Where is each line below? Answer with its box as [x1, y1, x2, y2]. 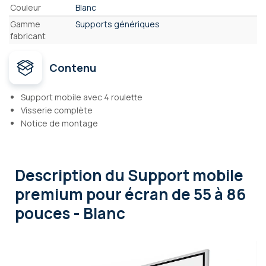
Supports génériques [75, 18, 160, 30]
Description [15, 164, 105, 186]
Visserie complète [21, 104, 93, 116]
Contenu [49, 61, 96, 75]
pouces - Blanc [15, 202, 125, 224]
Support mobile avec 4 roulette [21, 91, 142, 103]
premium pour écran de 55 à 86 [15, 183, 246, 205]
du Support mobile [105, 164, 243, 186]
